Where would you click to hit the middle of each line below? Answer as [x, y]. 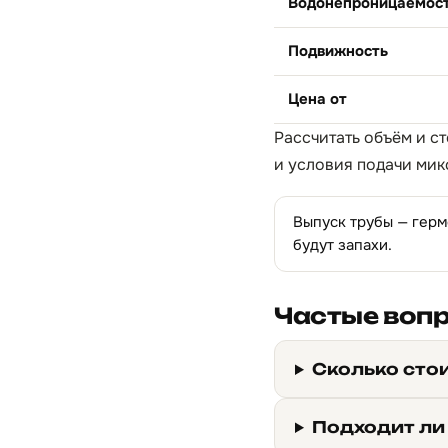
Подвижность [338, 51]
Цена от [317, 99]
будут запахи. [342, 245]
